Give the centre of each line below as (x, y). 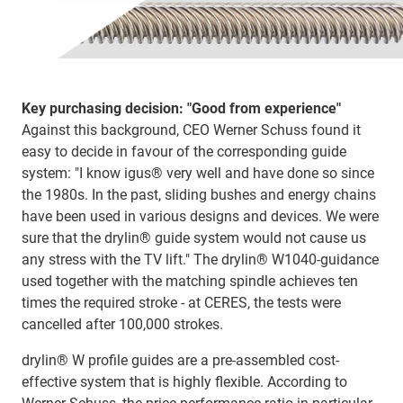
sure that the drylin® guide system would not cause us (194, 237)
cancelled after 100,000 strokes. (122, 324)
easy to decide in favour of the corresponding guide (184, 151)
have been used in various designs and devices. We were (200, 216)
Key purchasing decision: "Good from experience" (181, 108)
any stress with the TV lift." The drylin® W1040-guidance (200, 259)
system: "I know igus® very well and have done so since (198, 173)
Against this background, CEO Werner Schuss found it (191, 130)
